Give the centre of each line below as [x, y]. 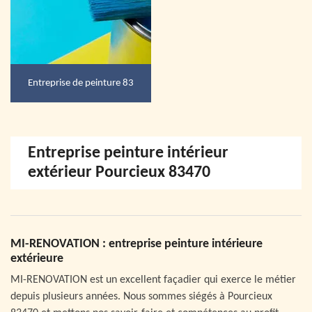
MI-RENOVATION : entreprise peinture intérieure [136, 244]
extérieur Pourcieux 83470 [119, 173]
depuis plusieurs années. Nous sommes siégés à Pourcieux [141, 297]
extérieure [37, 259]
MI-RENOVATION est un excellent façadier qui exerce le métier [153, 280]
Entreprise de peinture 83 [81, 83]
